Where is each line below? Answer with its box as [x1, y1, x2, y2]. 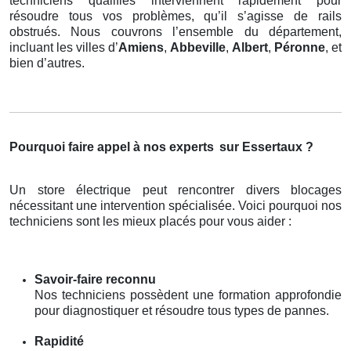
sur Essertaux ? [216, 139, 313, 154]
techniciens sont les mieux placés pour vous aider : [9, 214, 291, 228]
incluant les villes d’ [9, 40, 118, 54]
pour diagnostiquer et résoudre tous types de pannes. [34, 303, 329, 317]
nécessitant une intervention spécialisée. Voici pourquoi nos [9, 198, 342, 212]
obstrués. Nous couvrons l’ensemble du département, [9, 24, 342, 38]
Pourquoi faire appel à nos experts [9, 139, 214, 154]
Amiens [118, 40, 164, 54]
